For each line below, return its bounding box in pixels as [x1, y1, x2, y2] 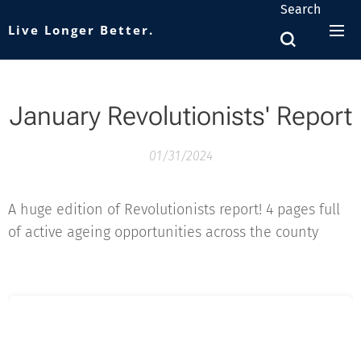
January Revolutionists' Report [9, 101, 352, 131]
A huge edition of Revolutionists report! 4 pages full [8, 201, 340, 218]
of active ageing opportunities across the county [8, 223, 322, 241]
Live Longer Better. [8, 22, 154, 38]
